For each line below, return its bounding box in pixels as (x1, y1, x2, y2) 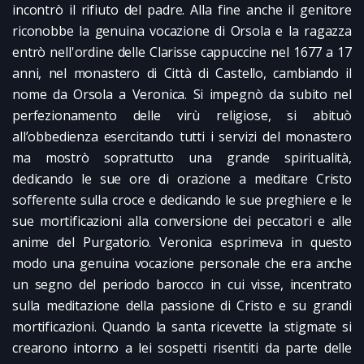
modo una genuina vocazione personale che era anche (12, 253, 352, 272)
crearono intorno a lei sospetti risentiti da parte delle (12, 338, 352, 357)
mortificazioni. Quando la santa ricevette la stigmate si (12, 317, 352, 336)
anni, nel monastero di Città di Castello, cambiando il (12, 63, 352, 82)
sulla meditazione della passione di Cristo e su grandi (12, 296, 352, 314)
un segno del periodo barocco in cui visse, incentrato (12, 275, 352, 293)
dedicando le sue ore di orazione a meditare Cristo (12, 169, 352, 188)
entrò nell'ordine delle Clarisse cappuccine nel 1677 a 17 (12, 42, 352, 61)
